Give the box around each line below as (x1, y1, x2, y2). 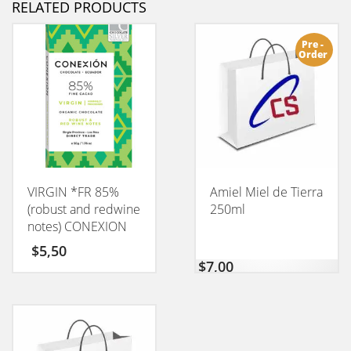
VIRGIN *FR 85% (27, 183, 119, 201)
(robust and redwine (27, 200, 140, 218)
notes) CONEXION (27, 217, 127, 235)
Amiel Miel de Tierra (209, 183, 323, 201)
